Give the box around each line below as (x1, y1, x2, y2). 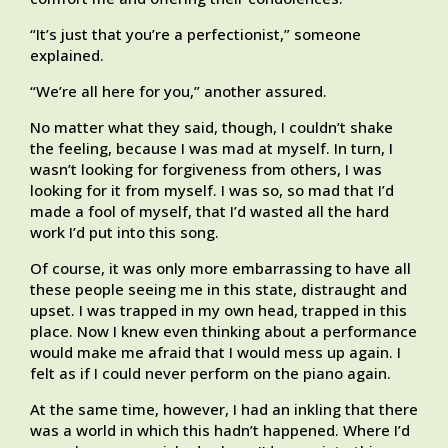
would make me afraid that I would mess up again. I (30, 342, 401, 363)
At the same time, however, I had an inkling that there (30, 399, 418, 420)
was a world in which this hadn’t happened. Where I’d (30, 420, 410, 441)
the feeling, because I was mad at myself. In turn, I (30, 138, 393, 159)
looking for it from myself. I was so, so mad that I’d (30, 180, 394, 201)
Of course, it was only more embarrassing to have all (30, 258, 411, 279)
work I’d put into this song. (30, 222, 219, 243)
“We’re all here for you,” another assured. (30, 81, 327, 102)
